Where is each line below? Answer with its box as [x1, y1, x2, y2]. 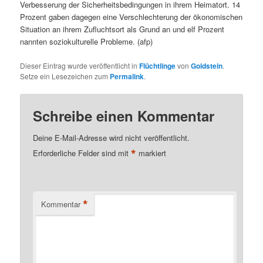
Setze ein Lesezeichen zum [20, 70, 110, 81]
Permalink [110, 70, 144, 82]
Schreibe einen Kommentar [33, 105, 215, 126]
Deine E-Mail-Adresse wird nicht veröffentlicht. [33, 131, 190, 143]
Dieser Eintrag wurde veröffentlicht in [20, 60, 140, 70]
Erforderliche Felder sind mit [33, 147, 131, 159]
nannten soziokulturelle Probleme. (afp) [20, 36, 153, 48]
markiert [136, 147, 167, 159]
